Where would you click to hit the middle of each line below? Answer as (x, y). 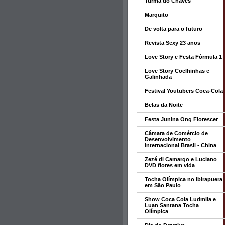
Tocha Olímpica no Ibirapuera (184, 179)
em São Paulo (163, 185)
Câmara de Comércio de (176, 133)
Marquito (156, 15)
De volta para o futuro (174, 29)
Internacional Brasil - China (181, 145)
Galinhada (158, 77)
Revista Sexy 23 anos (173, 43)
